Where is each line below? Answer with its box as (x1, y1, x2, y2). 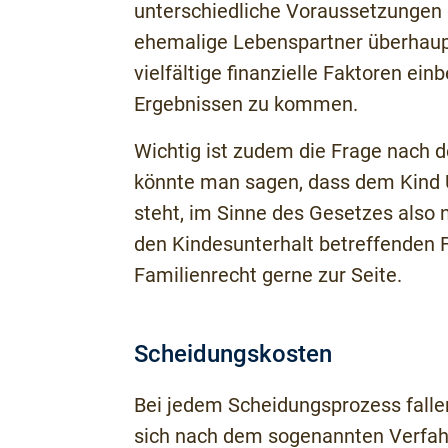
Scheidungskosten (133, 340, 332, 368)
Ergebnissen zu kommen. (133, 92, 358, 116)
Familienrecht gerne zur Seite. (133, 263, 402, 287)
